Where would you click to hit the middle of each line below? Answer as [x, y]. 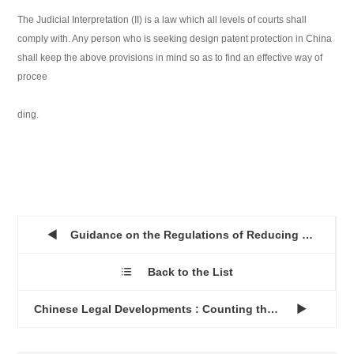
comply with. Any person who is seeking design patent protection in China [175, 39]
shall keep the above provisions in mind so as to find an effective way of [170, 58]
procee [33, 77]
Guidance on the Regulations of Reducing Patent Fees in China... [308, 235]
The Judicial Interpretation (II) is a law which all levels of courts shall [162, 20]
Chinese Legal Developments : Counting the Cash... [273, 309]
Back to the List [190, 272]
